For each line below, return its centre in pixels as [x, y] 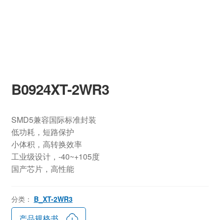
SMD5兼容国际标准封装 [54, 120]
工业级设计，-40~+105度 [55, 157]
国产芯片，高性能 [42, 169]
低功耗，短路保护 [42, 132]
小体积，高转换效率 [46, 144]
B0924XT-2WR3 [60, 89]
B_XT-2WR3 [53, 199]
